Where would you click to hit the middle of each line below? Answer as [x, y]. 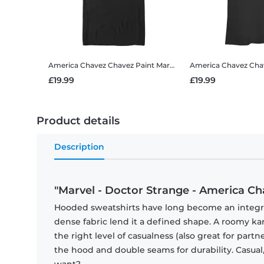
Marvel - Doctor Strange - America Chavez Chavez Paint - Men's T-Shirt [163, 65]
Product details [78, 121]
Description [79, 147]
